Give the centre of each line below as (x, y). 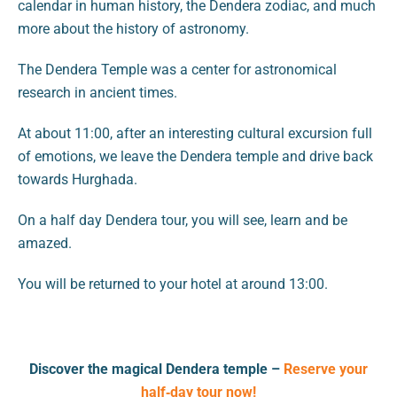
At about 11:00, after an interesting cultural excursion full (195, 133)
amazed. (45, 243)
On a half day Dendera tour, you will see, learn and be (183, 220)
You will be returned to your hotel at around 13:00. (173, 284)
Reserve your (326, 369)
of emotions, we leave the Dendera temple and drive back (195, 156)
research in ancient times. (97, 92)
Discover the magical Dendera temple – (156, 369)
